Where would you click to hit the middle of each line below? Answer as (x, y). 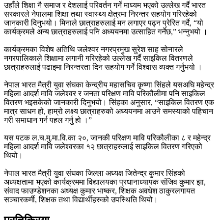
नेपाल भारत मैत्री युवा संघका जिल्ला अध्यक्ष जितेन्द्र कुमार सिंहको (95, 173)
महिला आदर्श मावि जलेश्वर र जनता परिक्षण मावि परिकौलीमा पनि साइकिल (105, 93)
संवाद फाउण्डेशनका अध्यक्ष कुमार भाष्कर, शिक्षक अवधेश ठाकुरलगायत (99, 191)
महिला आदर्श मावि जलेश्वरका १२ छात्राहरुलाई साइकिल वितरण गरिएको (103, 146)
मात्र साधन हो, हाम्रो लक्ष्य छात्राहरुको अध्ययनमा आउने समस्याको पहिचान (109, 111)
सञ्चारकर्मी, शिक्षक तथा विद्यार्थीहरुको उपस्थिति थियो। (81, 199)
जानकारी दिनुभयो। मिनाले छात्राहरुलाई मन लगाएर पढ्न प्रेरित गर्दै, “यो (104, 23)
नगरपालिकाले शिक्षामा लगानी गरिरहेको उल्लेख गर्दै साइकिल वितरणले (98, 58)
